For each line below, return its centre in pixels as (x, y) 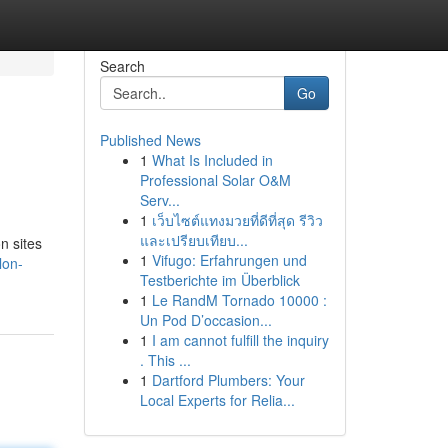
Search (122, 66)
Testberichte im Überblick (219, 280)
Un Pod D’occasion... (205, 320)
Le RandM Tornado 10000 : (239, 300)
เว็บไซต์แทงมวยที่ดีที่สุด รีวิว (237, 220)
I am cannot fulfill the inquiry (240, 340)
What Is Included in (212, 160)
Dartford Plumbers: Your (228, 380)
